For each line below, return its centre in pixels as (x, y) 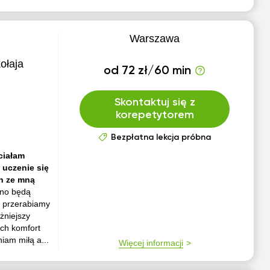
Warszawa (155, 39)
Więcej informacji (151, 243)
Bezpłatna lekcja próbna (161, 137)
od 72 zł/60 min (148, 71)
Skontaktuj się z (155, 102)
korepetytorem (155, 115)
